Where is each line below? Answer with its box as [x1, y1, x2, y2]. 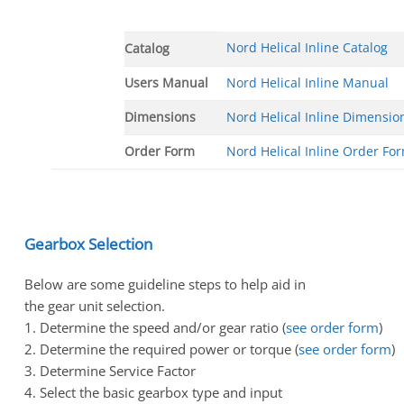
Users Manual [124, 74, 208, 91]
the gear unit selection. [24, 297, 165, 316]
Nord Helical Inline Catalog [226, 39, 388, 56]
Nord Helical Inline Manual [226, 74, 389, 91]
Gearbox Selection [24, 233, 152, 254]
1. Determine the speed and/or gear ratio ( [24, 318, 286, 337]
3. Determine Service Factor [24, 362, 196, 381]
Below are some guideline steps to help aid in [24, 275, 306, 294]
